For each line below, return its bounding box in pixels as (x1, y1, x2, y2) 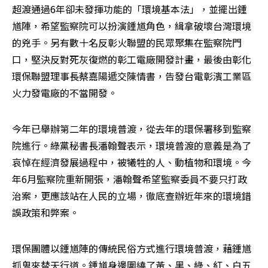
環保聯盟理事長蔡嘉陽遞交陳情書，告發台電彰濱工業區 (12, 69, 251, 84)
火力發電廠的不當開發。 (12, 86, 117, 100)
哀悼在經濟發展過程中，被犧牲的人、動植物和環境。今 (12, 155, 251, 170)
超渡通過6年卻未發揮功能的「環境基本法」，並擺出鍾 (12, 2, 247, 17)
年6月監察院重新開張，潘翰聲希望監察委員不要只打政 (12, 172, 247, 187)
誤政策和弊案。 (12, 205, 79, 220)
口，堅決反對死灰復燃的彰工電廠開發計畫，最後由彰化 (12, 52, 251, 67)
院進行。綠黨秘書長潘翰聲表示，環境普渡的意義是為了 (12, 138, 251, 153)
